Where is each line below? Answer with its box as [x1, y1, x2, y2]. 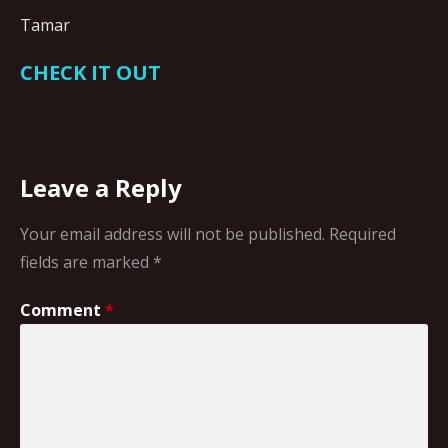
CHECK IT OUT [20, 58, 161, 86]
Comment [20, 298, 105, 321]
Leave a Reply [20, 170, 182, 204]
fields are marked [20, 250, 153, 273]
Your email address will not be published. [20, 222, 325, 245]
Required [329, 222, 396, 245]
